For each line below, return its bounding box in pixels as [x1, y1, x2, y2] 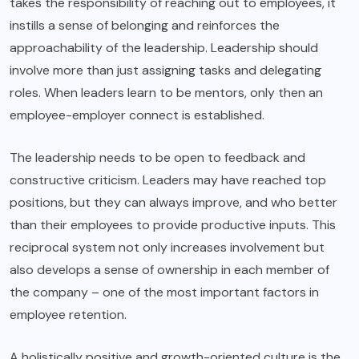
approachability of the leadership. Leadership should [10, 39, 318, 57]
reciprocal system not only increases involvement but [10, 239, 325, 256]
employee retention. [10, 306, 127, 324]
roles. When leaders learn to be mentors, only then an [10, 84, 323, 102]
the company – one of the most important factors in [10, 284, 319, 301]
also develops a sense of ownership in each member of [10, 261, 329, 279]
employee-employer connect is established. [10, 107, 264, 124]
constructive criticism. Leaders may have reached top [10, 171, 326, 189]
